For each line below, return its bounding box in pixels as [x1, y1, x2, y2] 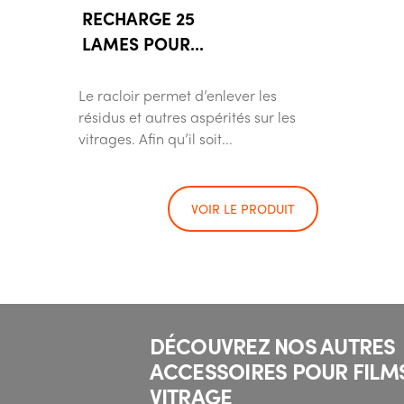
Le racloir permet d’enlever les [78, 85, 277, 106]
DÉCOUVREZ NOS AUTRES [149, 329, 396, 361]
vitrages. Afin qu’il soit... [78, 128, 233, 149]
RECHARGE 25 [82, 5, 195, 31]
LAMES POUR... [82, 31, 204, 56]
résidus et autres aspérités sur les [78, 106, 296, 127]
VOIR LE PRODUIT [191, 198, 295, 217]
